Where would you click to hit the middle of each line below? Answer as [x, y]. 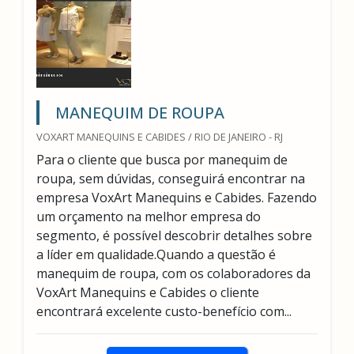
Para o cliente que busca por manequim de [162, 160]
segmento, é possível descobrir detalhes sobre [174, 235]
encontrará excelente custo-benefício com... [164, 311]
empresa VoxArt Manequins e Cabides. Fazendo [177, 198]
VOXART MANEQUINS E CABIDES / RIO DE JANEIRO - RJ [160, 137]
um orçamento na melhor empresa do [149, 217]
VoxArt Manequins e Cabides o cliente [148, 292]
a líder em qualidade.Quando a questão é [156, 254]
